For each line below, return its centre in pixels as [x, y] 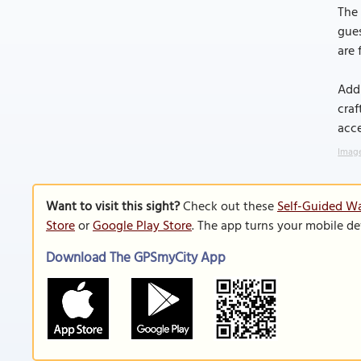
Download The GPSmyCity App [136, 258]
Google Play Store [142, 226]
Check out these [228, 207]
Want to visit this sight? [113, 207]
